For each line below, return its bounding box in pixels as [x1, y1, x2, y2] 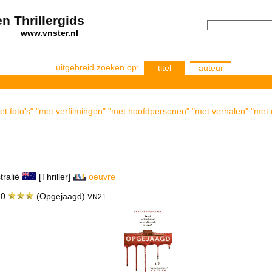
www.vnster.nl [21, 28, 78, 38]
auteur [198, 63, 223, 73]
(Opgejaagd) [34, 191, 88, 201]
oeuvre [88, 172, 115, 182]
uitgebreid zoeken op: [56, 63, 139, 72]
